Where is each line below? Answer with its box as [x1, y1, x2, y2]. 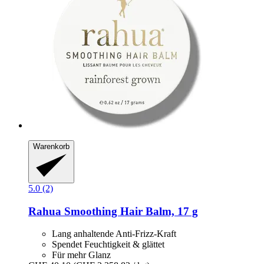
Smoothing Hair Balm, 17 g [61, 204, 198, 217]
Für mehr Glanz [52, 250, 111, 260]
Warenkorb [33, 142, 70, 151]
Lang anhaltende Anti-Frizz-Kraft [52, 229, 176, 239]
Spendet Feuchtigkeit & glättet [52, 239, 164, 250]
